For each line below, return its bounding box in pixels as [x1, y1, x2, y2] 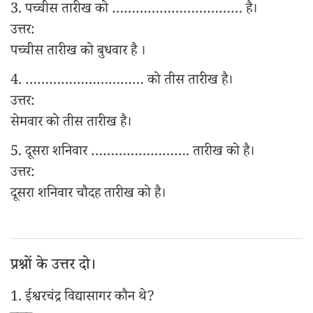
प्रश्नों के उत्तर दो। [10, 255, 96, 279]
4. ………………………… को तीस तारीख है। [10, 71, 233, 93]
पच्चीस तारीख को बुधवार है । [10, 41, 145, 64]
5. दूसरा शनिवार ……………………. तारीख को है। [10, 142, 254, 164]
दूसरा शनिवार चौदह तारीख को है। [10, 184, 166, 206]
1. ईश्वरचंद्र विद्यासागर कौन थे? [10, 287, 154, 310]
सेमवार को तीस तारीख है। [10, 112, 131, 135]
